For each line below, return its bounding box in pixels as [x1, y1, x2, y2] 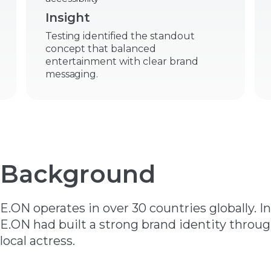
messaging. [45, 68, 99, 80]
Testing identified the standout [45, 30, 195, 42]
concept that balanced [45, 43, 156, 54]
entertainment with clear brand [45, 56, 198, 67]
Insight [45, 10, 90, 25]
